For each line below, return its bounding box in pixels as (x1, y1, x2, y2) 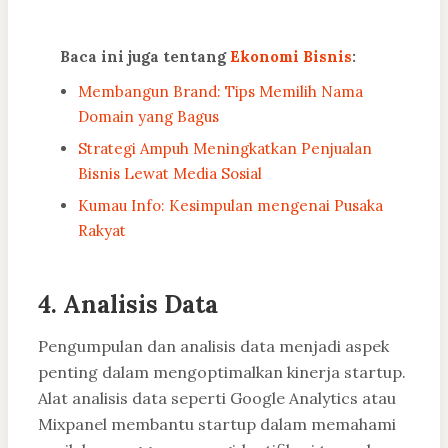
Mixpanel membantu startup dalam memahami (38, 414, 396, 435)
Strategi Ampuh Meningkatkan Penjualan (78, 139, 372, 159)
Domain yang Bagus (78, 107, 219, 127)
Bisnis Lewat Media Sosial (78, 164, 262, 184)
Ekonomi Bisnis (230, 47, 352, 67)
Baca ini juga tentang (60, 47, 230, 67)
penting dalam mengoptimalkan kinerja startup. (38, 362, 406, 383)
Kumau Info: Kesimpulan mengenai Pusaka (78, 196, 383, 216)
